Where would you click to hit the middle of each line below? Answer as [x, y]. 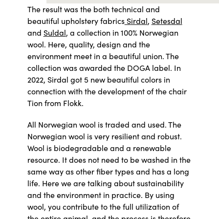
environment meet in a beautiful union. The [103, 56]
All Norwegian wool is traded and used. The [104, 124]
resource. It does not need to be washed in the [109, 159]
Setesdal [167, 21]
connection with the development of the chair [107, 91]
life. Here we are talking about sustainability [105, 183]
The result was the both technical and [93, 9]
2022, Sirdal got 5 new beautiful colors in [99, 79]
